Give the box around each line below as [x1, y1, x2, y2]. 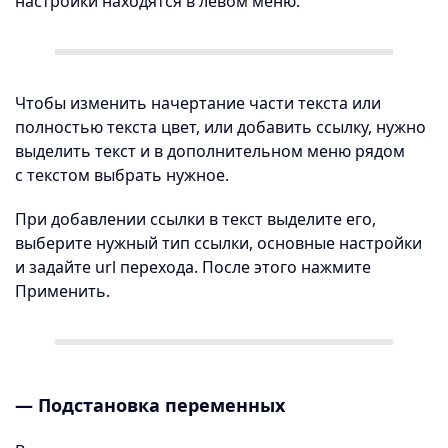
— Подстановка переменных [15, 392, 285, 417]
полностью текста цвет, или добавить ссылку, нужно [15, 116, 426, 138]
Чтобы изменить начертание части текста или [15, 92, 381, 114]
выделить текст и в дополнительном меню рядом [15, 140, 405, 162]
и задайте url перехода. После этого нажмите [15, 256, 371, 278]
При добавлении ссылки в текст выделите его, [15, 208, 376, 230]
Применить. [15, 280, 110, 302]
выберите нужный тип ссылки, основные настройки [15, 232, 422, 254]
